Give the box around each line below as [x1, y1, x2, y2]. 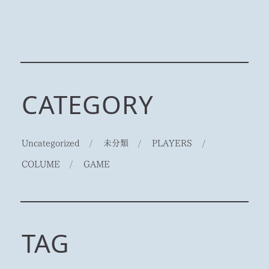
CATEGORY [21, 86, 154, 121]
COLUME [21, 159, 60, 168]
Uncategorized [21, 138, 80, 147]
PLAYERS [152, 138, 193, 147]
